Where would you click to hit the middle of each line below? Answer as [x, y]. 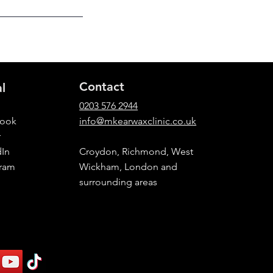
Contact [102, 87]
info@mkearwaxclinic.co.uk [138, 121]
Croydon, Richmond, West [136, 151]
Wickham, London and [129, 167]
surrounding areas [119, 182]
